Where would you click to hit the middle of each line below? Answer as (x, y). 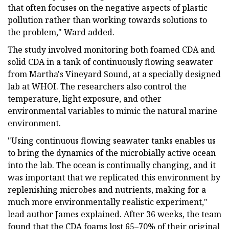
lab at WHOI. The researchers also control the (97, 86)
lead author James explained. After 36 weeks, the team (114, 214)
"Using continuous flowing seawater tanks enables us (112, 140)
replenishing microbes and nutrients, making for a (107, 189)
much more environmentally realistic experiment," (108, 202)
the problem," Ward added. (61, 32)
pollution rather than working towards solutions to (107, 20)
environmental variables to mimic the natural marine (112, 111)
